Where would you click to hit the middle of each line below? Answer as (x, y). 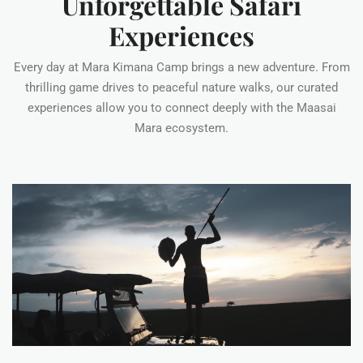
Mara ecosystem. (181, 128)
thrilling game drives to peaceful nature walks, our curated (181, 88)
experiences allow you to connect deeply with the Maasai (181, 108)
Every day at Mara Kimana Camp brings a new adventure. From (181, 68)
